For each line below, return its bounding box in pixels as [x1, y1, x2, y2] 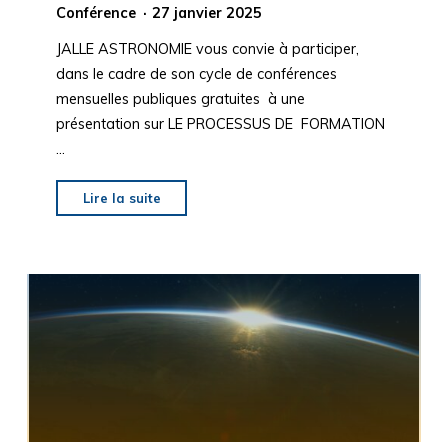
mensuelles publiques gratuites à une [55, 90, 305, 109]
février [167, 313, 206, 330]
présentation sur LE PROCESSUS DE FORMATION [55, 115, 385, 134]
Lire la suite [82, 190, 161, 207]
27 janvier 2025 [152, 4, 263, 23]
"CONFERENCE [167, 188, 261, 205]
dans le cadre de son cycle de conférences [55, 65, 337, 84]
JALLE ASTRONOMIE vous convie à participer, [55, 40, 359, 59]
